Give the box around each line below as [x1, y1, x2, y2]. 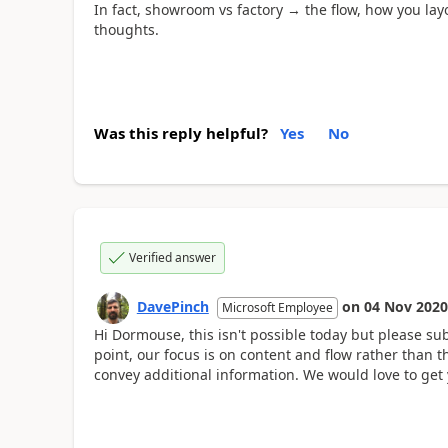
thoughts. [93, 19, 159, 39]
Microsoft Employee [221, 299, 333, 316]
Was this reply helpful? [93, 123, 268, 143]
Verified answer [128, 249, 216, 266]
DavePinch [136, 297, 209, 316]
